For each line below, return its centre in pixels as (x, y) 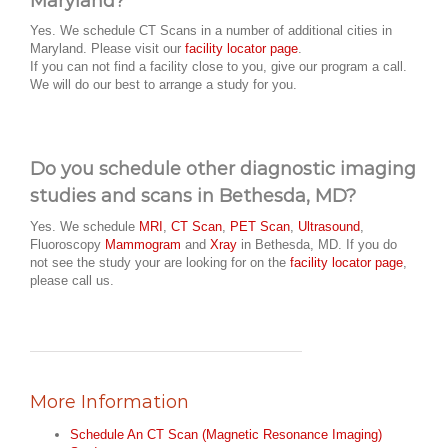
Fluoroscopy (67, 244)
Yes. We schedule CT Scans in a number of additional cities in (211, 31)
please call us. (72, 280)
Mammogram (143, 244)
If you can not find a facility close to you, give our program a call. (218, 67)
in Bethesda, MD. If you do (317, 244)
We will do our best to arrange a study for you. (163, 85)
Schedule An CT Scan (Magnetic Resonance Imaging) (226, 434)
